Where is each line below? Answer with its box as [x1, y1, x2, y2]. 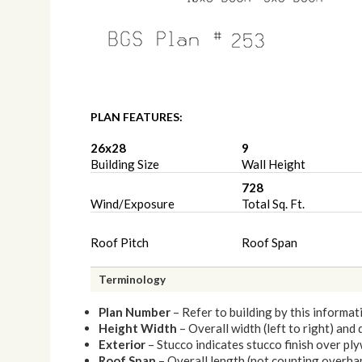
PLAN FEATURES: [90, 110, 183, 124]
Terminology [99, 273, 166, 286]
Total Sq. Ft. [241, 196, 305, 211]
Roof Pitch [90, 235, 149, 250]
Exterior [99, 337, 145, 351]
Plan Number [99, 305, 170, 319]
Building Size [90, 157, 159, 171]
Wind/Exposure [90, 196, 175, 211]
